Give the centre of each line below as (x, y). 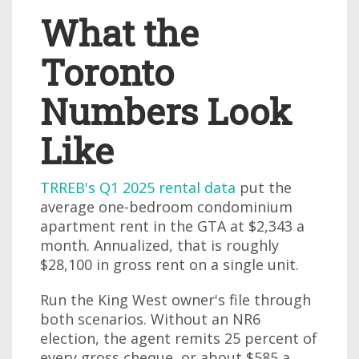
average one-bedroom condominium (166, 207)
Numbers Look (166, 111)
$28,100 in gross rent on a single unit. (169, 264)
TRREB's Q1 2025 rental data (138, 188)
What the (119, 32)
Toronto (107, 72)
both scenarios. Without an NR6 (150, 319)
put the (264, 188)
